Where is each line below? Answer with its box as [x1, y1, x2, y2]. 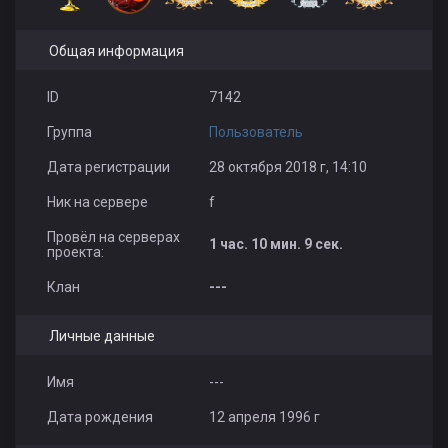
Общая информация [48, 42, 184, 59]
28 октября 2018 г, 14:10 [208, 158, 367, 175]
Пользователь [208, 123, 303, 140]
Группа [46, 123, 92, 140]
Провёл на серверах [46, 228, 180, 245]
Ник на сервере [46, 193, 148, 210]
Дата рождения [46, 408, 153, 425]
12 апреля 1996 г [208, 408, 320, 425]
